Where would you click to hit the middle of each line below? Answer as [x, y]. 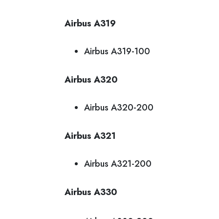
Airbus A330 [91, 192]
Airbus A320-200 [119, 108]
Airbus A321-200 [118, 164]
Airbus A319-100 [117, 51]
